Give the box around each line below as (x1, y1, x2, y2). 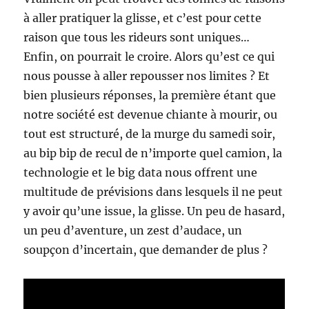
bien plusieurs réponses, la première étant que (23, 88, 277, 102)
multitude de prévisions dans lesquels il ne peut (23, 185, 283, 199)
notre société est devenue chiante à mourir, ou (23, 108, 278, 121)
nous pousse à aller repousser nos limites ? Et (23, 69, 270, 83)
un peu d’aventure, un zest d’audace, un (23, 223, 243, 237)
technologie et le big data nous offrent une (23, 166, 258, 179)
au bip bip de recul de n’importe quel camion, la (23, 146, 283, 160)
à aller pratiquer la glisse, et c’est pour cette (23, 11, 262, 25)
